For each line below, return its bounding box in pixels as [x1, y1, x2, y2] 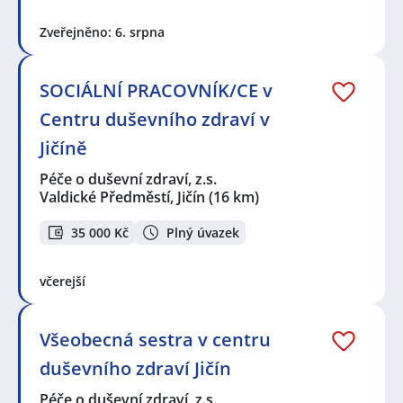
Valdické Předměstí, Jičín [40, 187, 205, 208]
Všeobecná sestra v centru [40, 327, 271, 352]
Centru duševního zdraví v [40, 107, 270, 132]
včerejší [40, 272, 85, 290]
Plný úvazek [166, 223, 239, 241]
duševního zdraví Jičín [40, 355, 231, 381]
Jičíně [40, 136, 87, 161]
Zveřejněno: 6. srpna [40, 23, 165, 41]
